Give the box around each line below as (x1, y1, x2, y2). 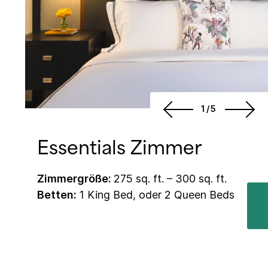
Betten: (37, 188, 79, 202)
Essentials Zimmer (37, 137, 202, 160)
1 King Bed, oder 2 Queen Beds (79, 188, 234, 202)
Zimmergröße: (37, 172, 114, 185)
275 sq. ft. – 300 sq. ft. (114, 172, 227, 185)
